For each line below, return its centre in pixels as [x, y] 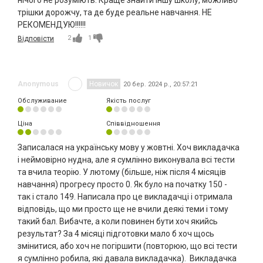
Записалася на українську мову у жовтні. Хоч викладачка [129, 148]
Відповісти [36, 39]
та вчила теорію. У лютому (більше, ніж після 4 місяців [122, 172]
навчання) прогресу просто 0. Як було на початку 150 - [122, 185]
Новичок [104, 84]
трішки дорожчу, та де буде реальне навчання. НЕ [115, 13]
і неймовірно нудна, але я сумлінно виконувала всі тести [126, 160]
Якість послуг [128, 101]
